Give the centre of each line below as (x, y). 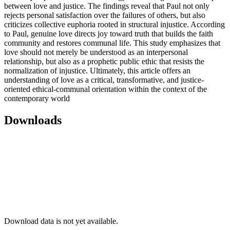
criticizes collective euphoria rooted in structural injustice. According (114, 25)
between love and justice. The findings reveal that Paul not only (107, 6)
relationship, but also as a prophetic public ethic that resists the (104, 62)
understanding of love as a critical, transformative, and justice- (104, 80)
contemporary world (37, 99)
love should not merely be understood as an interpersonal (96, 52)
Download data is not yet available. (61, 221)
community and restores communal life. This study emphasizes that (112, 43)
